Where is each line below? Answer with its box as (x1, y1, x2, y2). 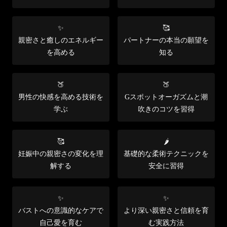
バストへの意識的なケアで (18, 206, 103, 214)
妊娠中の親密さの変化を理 (18, 149, 103, 158)
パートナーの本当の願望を (124, 36, 209, 44)
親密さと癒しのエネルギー (18, 36, 103, 44)
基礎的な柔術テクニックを (124, 149, 209, 158)
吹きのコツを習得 (138, 105, 195, 113)
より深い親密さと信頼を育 (124, 206, 209, 214)
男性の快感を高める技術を (18, 93, 103, 101)
